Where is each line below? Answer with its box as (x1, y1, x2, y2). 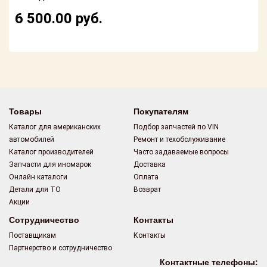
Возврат (133, 185, 161, 194)
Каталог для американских (9, 123, 101, 131)
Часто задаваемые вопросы (133, 148, 229, 156)
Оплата (133, 173, 159, 181)
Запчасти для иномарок (9, 160, 91, 169)
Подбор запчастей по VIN (133, 123, 219, 131)
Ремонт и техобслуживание (133, 135, 225, 144)
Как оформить (15, 119, 72, 128)
